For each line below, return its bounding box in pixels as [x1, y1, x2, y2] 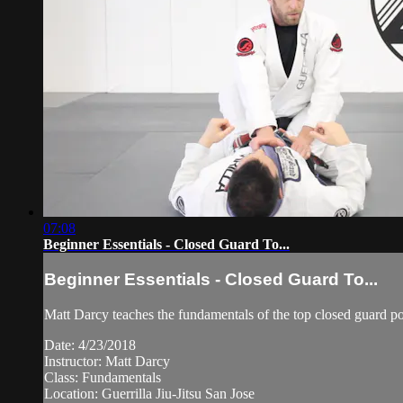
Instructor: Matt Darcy [44, 354, 170, 370]
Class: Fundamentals [44, 370, 161, 386]
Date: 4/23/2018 [44, 337, 136, 354]
